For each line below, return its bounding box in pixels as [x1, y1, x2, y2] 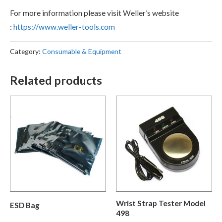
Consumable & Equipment [42, 47, 121, 56]
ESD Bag [10, 200, 40, 210]
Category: [10, 47, 42, 56]
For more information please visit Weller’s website [10, 8, 179, 17]
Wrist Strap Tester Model [116, 198, 206, 208]
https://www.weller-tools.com [13, 22, 115, 31]
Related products [10, 73, 102, 88]
